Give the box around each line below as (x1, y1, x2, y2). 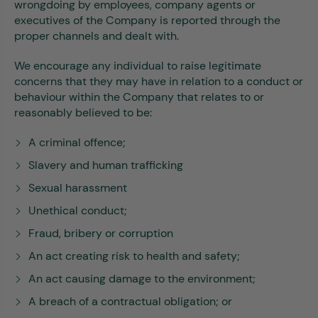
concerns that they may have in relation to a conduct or (14, 74, 303, 89)
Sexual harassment (28, 180, 127, 195)
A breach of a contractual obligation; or (28, 294, 232, 309)
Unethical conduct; (28, 203, 127, 218)
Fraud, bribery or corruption (28, 226, 173, 241)
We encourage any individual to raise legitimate (14, 58, 261, 73)
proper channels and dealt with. (14, 28, 179, 43)
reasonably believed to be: (14, 105, 152, 120)
